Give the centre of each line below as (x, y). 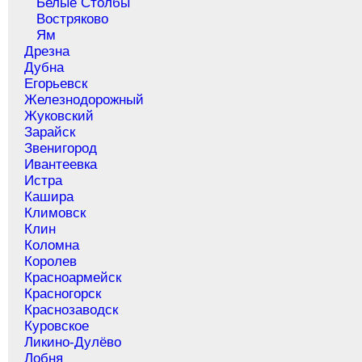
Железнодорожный (84, 100)
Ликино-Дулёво (73, 343)
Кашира (49, 197)
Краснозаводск (72, 310)
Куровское (57, 326)
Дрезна (47, 52)
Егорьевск (56, 84)
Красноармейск (73, 278)
